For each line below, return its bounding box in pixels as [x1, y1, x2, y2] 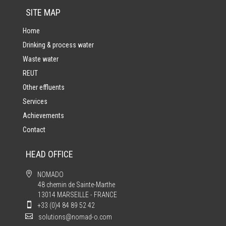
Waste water [22, 55, 59, 64]
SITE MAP [26, 7, 61, 18]
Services [22, 97, 47, 106]
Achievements [22, 111, 64, 120]
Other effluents [22, 83, 65, 92]
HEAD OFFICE [26, 149, 74, 160]
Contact [22, 126, 45, 134]
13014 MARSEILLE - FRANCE [38, 191, 118, 199]
